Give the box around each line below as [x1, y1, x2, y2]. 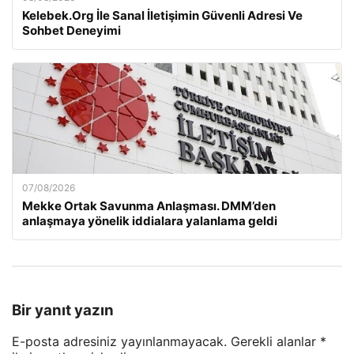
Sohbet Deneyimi [22, 23, 121, 38]
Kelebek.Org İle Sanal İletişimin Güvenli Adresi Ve [22, 8, 303, 23]
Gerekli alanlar [231, 333, 320, 350]
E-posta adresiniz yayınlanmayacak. [12, 333, 227, 350]
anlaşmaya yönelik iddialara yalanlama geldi [22, 213, 277, 228]
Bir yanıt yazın [12, 300, 114, 319]
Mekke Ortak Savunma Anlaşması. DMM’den [22, 198, 276, 213]
